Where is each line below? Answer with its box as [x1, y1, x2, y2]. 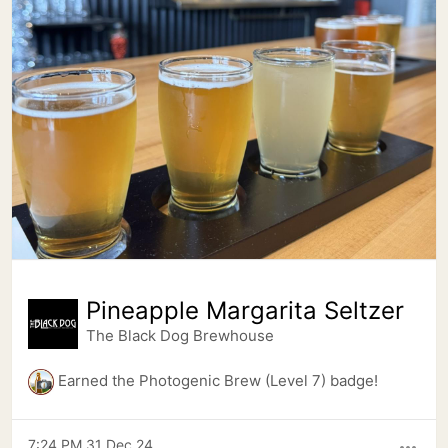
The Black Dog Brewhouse [86, 326, 274, 345]
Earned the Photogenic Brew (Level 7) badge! [58, 371, 378, 390]
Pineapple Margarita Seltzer [86, 296, 404, 325]
